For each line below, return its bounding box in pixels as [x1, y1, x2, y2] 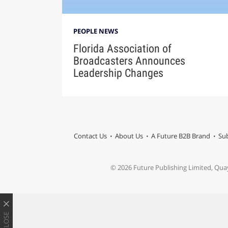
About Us [115, 131, 143, 141]
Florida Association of [73, 42, 172, 55]
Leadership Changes [73, 66, 163, 79]
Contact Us [73, 131, 107, 141]
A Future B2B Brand [151, 131, 210, 141]
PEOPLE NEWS [73, 26, 118, 36]
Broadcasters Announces [73, 54, 185, 67]
